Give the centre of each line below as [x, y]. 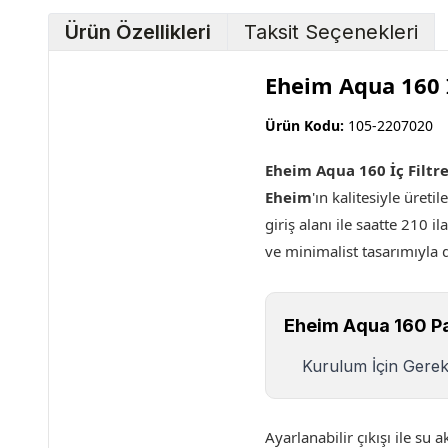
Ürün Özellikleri [138, 32]
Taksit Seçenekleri [331, 32]
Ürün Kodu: [304, 125]
